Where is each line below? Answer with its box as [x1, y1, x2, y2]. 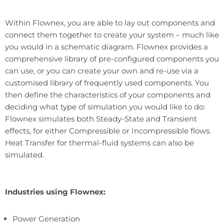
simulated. [5, 149, 44, 159]
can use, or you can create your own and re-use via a [5, 65, 198, 75]
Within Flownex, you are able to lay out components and [5, 17, 215, 27]
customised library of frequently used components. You [5, 77, 209, 87]
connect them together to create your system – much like [5, 29, 219, 39]
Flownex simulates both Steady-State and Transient [5, 113, 197, 123]
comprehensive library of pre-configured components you [5, 53, 219, 63]
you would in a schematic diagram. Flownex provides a [5, 41, 208, 51]
